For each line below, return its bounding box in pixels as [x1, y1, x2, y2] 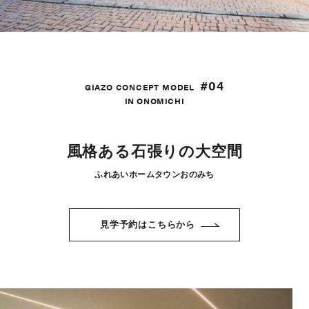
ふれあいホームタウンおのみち [94, 170, 215, 180]
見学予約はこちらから [100, 219, 195, 230]
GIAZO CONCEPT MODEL [84, 81, 195, 94]
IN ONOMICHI [124, 94, 185, 108]
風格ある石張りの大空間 [66, 143, 243, 161]
